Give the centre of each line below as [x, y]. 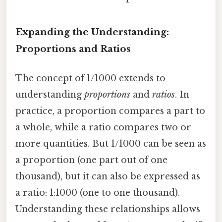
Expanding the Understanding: [92, 32]
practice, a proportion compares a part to [110, 111]
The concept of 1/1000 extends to [90, 79]
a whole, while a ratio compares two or [103, 128]
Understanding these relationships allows [108, 209]
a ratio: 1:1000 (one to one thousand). [98, 193]
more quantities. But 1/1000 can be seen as [111, 144]
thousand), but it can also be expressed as [108, 177]
